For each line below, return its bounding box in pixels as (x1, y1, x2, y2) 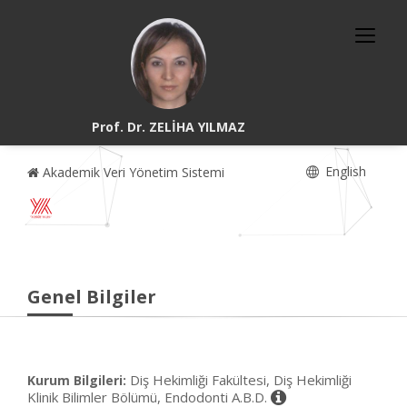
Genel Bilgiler (27, 284, 156, 309)
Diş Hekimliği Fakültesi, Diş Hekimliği (130, 371, 352, 389)
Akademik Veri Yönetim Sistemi (39, 164, 224, 181)
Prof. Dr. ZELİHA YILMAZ (91, 118, 245, 135)
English (322, 163, 366, 180)
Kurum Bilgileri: (27, 372, 126, 389)
